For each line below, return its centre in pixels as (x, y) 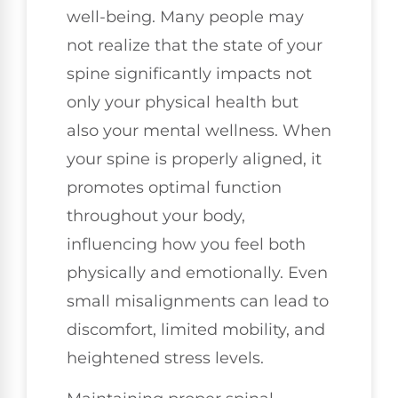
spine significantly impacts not (189, 74)
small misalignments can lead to (198, 302)
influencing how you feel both (186, 245)
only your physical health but (183, 103)
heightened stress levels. (165, 358)
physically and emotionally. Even (197, 273)
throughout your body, (156, 216)
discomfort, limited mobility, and (196, 330)
